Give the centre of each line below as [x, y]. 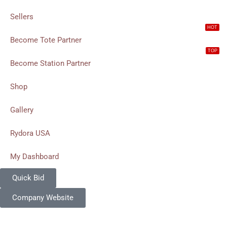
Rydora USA [30, 134]
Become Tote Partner [46, 40]
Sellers [22, 17]
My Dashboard [34, 157]
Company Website [43, 198]
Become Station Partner [50, 64]
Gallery [22, 110]
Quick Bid [28, 178]
